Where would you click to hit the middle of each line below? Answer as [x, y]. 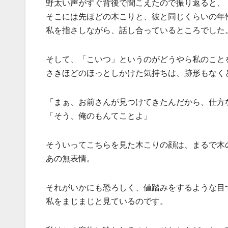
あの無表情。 [70, 159]
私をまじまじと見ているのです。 [107, 201]
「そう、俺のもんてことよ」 [99, 116]
